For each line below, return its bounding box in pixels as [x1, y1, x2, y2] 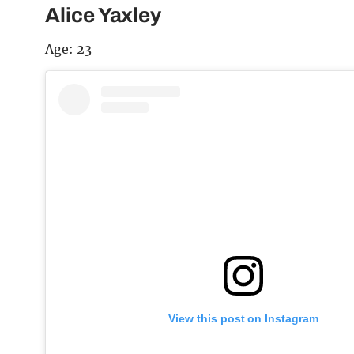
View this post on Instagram [168, 312, 318, 326]
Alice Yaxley [45, 4, 162, 27]
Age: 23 [45, 41, 92, 58]
